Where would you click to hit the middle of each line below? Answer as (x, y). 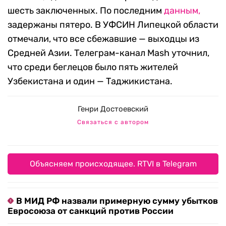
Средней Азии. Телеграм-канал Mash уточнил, (108, 53)
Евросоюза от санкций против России (91, 211)
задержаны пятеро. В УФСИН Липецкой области (113, 25)
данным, (182, 11)
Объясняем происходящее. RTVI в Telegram (113, 164)
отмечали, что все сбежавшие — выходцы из (103, 39)
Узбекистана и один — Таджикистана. (90, 81)
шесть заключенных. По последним (86, 11)
